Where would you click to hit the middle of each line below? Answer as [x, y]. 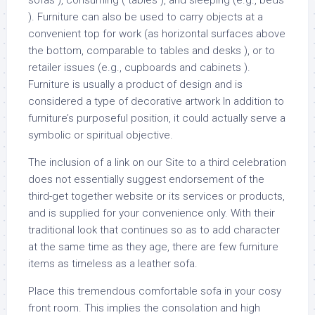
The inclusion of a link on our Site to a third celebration [157, 162]
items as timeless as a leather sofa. [113, 264]
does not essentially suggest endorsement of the [146, 179]
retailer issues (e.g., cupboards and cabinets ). [139, 67]
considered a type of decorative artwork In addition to [156, 101]
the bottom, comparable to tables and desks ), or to [152, 51]
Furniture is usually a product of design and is [135, 84]
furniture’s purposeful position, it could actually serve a [157, 118]
